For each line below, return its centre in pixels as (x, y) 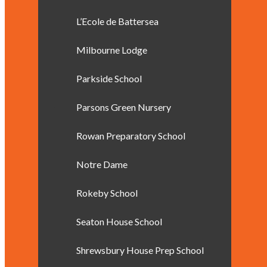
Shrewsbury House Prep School (140, 250)
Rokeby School (107, 193)
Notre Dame (102, 164)
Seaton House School (119, 221)
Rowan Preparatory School (131, 136)
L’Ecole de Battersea (117, 21)
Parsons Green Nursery (124, 107)
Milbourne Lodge (112, 50)
